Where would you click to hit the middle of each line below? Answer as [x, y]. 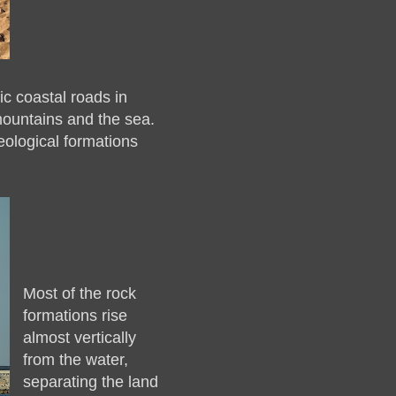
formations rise [75, 315]
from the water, [76, 359]
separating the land [91, 381]
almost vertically [80, 337]
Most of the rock [80, 293]
